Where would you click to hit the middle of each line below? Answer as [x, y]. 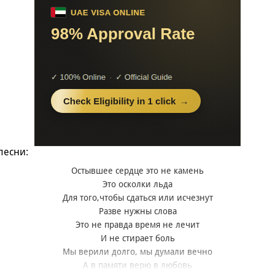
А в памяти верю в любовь [137, 265]
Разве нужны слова [137, 211]
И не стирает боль [137, 238]
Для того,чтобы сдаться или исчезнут [137, 198]
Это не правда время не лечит [137, 225]
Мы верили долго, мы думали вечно [137, 252]
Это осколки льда [137, 184]
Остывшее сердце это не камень [137, 171]
